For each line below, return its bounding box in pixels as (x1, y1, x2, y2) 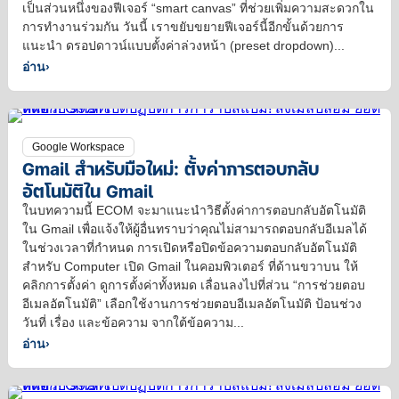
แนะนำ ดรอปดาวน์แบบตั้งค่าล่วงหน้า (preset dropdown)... (22, 38, 345, 53)
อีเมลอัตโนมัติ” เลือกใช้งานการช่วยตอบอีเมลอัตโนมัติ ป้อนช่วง (22, 297, 362, 312)
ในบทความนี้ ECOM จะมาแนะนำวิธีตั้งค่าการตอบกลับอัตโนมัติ (22, 203, 366, 218)
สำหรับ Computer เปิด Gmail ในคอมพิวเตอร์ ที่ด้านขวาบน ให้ (22, 259, 358, 274)
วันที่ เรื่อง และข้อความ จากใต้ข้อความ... (22, 315, 244, 330)
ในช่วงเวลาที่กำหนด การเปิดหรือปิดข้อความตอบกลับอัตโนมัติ (22, 240, 357, 256)
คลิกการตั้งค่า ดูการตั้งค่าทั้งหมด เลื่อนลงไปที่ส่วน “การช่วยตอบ (22, 278, 365, 293)
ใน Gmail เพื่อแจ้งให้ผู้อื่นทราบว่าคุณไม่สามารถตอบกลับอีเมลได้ (22, 222, 367, 237)
